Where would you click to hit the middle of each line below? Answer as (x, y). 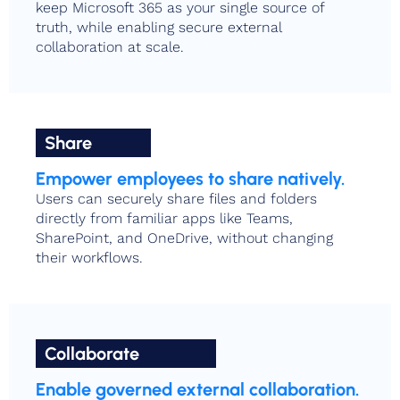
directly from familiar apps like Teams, (164, 218)
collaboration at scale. (110, 47)
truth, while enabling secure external (158, 27)
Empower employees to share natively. (191, 179)
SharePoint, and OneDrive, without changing (184, 238)
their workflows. (89, 258)
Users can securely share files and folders (176, 199)
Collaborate (92, 354)
